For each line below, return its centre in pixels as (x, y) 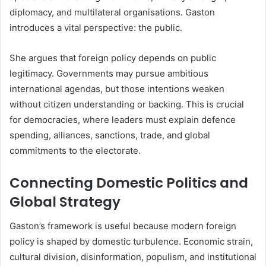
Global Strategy (65, 202)
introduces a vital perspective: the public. (96, 28)
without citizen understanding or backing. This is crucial (127, 104)
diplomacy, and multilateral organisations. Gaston (112, 12)
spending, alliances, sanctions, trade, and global (110, 135)
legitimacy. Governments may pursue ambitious (109, 74)
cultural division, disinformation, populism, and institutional (133, 256)
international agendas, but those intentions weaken (117, 89)
